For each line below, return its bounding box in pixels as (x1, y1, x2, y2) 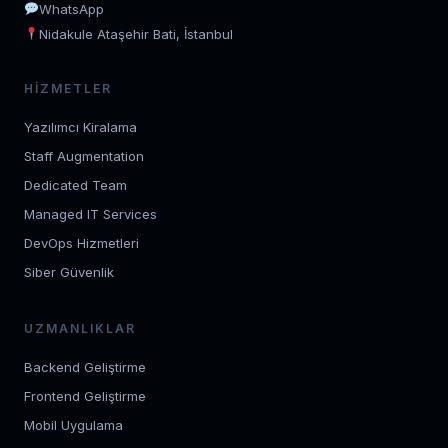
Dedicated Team (24, 176, 127, 193)
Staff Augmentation (24, 147, 144, 164)
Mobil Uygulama (24, 416, 123, 433)
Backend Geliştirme (24, 358, 146, 375)
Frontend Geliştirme (24, 387, 146, 404)
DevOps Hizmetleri (24, 234, 139, 251)
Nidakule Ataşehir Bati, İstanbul (38, 25, 233, 42)
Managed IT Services (24, 205, 157, 222)
